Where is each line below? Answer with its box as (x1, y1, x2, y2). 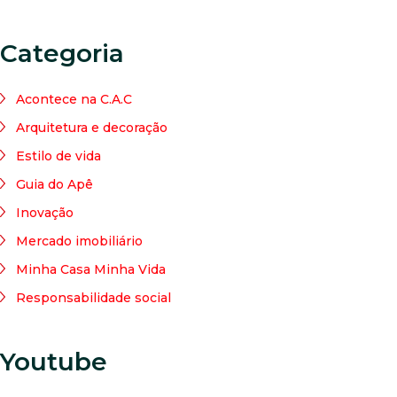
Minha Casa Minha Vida (15, 261, 166, 277)
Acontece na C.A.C (15, 91, 132, 107)
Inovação (15, 205, 74, 221)
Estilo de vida (15, 148, 101, 164)
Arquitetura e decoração (15, 120, 167, 136)
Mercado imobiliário (15, 233, 143, 249)
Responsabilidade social (15, 290, 171, 306)
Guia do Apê (15, 176, 93, 192)
